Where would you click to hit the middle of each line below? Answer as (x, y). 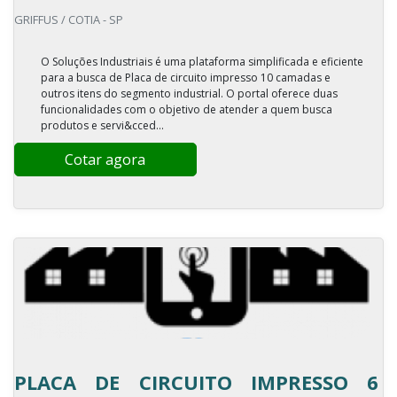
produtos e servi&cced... (102, 125)
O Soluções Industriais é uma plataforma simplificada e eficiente (202, 62)
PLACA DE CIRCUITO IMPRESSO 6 (196, 382)
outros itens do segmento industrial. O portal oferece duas (189, 93)
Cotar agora (105, 160)
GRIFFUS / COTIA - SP (69, 19)
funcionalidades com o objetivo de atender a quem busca (187, 109)
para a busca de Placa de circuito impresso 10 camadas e (186, 78)
